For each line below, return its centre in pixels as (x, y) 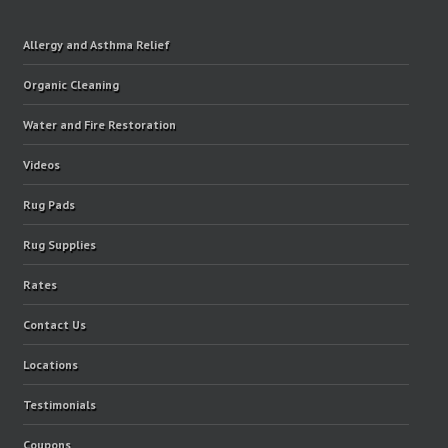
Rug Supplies (59, 245)
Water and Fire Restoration (99, 125)
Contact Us (54, 325)
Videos (41, 165)
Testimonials (59, 405)
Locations (50, 365)
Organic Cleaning (70, 85)
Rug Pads (48, 205)
